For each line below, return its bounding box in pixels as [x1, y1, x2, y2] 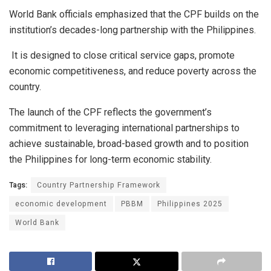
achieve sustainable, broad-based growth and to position [9, 138, 249, 150]
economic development [15, 198, 107, 210]
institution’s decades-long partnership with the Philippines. [9, 24, 256, 36]
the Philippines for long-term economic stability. [9, 154, 212, 166]
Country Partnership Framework [37, 180, 160, 191]
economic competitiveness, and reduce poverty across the [9, 65, 256, 77]
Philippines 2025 [157, 198, 223, 210]
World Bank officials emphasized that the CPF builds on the [9, 8, 259, 21]
